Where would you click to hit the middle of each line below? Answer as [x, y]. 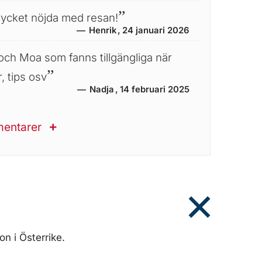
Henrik [104, 30]
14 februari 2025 [155, 89]
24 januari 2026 [156, 30]
